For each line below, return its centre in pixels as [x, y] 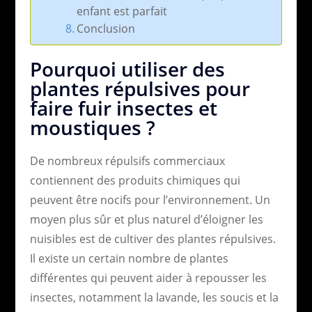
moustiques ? [92, 127]
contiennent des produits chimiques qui [135, 180]
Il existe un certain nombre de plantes [129, 258]
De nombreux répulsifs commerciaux [127, 161]
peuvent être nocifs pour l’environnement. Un [150, 200]
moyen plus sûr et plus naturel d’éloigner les [146, 219]
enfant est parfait [122, 11]
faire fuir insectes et [123, 108]
